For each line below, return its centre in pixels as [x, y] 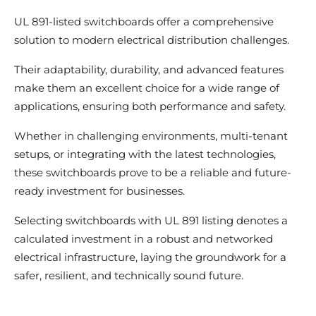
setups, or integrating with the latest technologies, [145, 154]
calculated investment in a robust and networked [144, 239]
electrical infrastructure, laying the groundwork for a [150, 257]
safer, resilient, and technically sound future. [130, 276]
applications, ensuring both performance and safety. [151, 107]
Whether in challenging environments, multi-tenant [151, 136]
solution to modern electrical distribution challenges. [153, 40]
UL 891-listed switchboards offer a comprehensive [144, 22]
